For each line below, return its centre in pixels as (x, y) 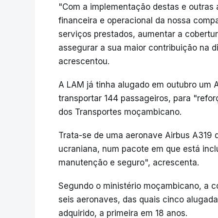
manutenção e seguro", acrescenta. (129, 162)
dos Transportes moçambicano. (120, 112)
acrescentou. (84, 61)
